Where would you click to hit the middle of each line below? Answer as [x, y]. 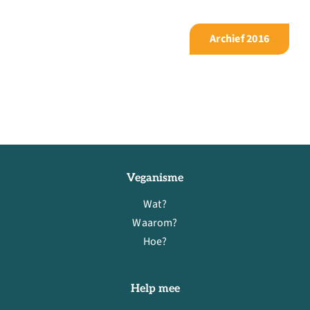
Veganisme [155, 178]
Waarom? [155, 223]
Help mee [155, 289]
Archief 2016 [240, 39]
